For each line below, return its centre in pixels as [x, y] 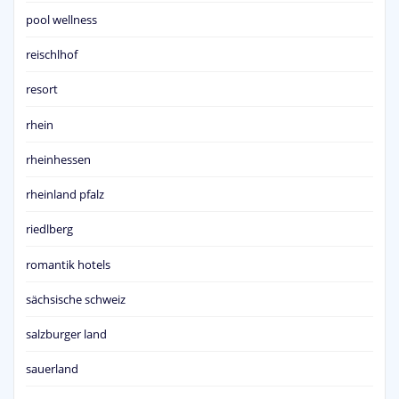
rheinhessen [58, 159]
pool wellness [61, 19]
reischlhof [52, 55]
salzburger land [66, 334]
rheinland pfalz [65, 195]
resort [42, 90]
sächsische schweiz [76, 299]
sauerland [52, 369]
